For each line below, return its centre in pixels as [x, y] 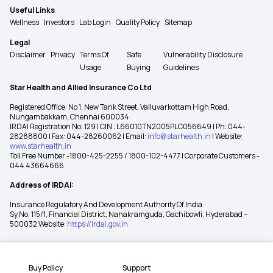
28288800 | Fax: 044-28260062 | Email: [79, 136]
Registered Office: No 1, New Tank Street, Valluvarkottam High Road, [119, 107]
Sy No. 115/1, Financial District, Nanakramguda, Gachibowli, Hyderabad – [129, 214]
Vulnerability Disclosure [203, 55]
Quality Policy [138, 23]
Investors [59, 23]
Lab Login [95, 23]
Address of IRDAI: [42, 185]
